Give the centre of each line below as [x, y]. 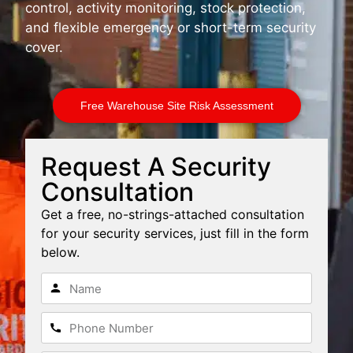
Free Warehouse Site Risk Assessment [176, 106]
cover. [45, 48]
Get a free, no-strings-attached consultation [172, 214]
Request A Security [156, 166]
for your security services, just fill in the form [175, 233]
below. [60, 252]
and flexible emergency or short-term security [171, 28]
